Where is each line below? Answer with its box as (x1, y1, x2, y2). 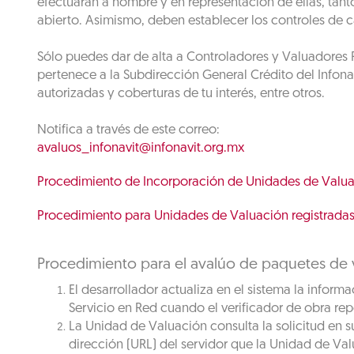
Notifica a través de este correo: (37, 123, 220, 137)
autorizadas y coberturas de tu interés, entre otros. (37, 87, 325, 100)
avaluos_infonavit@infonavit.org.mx (37, 141, 244, 155)
